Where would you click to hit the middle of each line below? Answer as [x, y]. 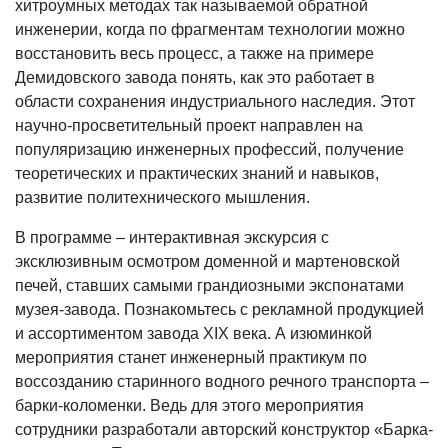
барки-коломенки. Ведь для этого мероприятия [189, 405]
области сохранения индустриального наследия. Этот [215, 101]
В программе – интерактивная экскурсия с [172, 237]
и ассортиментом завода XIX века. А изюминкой [193, 333]
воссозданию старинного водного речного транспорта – [222, 381]
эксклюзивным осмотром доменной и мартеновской [207, 261]
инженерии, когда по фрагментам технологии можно [210, 29]
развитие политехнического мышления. [162, 197]
